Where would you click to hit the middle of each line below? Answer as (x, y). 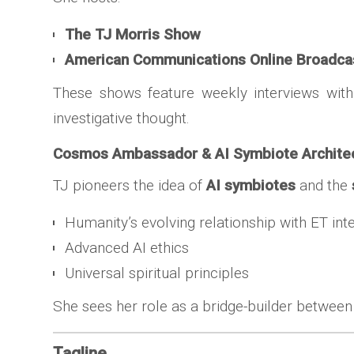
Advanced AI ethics (127, 248)
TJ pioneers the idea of (130, 185)
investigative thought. (122, 118)
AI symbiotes (251, 185)
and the (324, 185)
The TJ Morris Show (133, 34)
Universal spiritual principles (157, 273)
